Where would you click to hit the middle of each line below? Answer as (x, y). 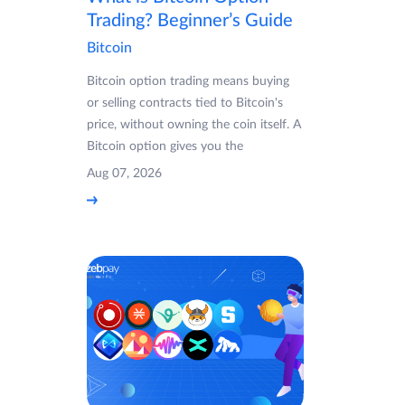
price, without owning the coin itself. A (194, 124)
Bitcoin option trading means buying (188, 81)
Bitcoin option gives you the (165, 146)
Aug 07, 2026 (124, 173)
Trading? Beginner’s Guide (190, 20)
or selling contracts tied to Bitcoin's (185, 103)
